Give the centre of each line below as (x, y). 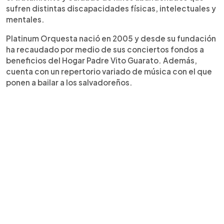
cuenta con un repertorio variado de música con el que (109, 71)
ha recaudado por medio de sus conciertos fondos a (105, 49)
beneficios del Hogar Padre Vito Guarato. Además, (101, 60)
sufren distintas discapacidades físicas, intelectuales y (111, 8)
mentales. (25, 19)
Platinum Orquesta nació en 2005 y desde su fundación (111, 38)
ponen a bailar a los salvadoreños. (69, 82)
